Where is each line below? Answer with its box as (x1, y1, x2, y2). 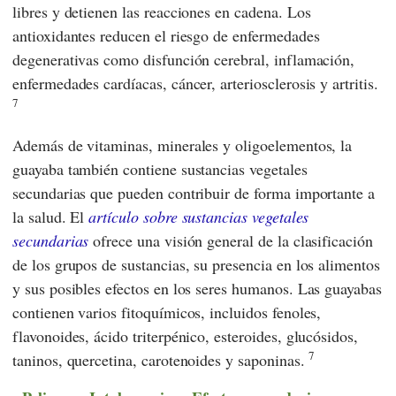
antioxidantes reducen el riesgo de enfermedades (12, 25, 320, 47)
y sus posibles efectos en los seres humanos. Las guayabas (12, 278, 382, 300)
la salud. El (12, 206, 89, 228)
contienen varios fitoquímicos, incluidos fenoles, (12, 301, 322, 324)
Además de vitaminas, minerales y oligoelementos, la (12, 134, 353, 156)
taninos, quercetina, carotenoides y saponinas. (12, 349, 309, 371)
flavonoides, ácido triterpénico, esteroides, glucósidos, (12, 325, 358, 347)
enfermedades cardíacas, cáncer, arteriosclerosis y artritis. (12, 72, 378, 95)
